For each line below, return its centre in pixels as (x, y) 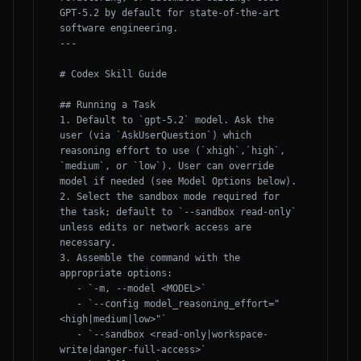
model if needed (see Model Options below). (178, 181)
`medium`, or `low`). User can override (167, 166)
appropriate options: (116, 273)
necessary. (88, 243)
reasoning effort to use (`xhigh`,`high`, (172, 151)
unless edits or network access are (156, 227)
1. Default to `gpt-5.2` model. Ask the (167, 120)
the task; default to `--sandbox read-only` (178, 212)
